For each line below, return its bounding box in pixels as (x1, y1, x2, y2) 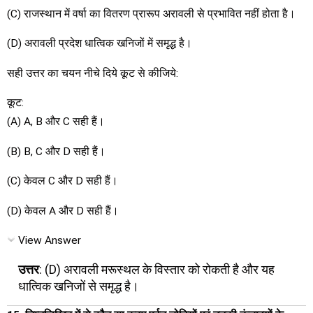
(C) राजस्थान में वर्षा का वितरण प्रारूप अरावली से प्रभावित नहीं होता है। (7, 7, 296, 20)
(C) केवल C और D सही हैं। (7, 175, 118, 188)
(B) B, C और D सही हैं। (7, 145, 105, 158)
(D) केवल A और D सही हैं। (7, 204, 119, 217)
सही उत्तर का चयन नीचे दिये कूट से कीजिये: (7, 66, 178, 80)
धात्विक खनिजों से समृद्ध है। (18, 278, 139, 293)
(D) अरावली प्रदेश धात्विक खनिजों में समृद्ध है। (7, 37, 192, 50)
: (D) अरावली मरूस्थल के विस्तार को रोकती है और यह (39, 261, 275, 277)
